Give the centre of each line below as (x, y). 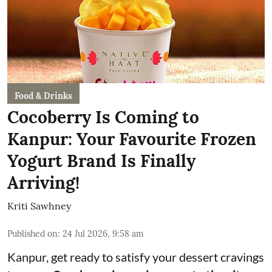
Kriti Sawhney (39, 206)
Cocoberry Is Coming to (103, 117)
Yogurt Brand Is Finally (101, 161)
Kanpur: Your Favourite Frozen (132, 139)
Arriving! (43, 183)
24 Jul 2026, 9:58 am (103, 234)
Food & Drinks (43, 96)
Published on (32, 234)
